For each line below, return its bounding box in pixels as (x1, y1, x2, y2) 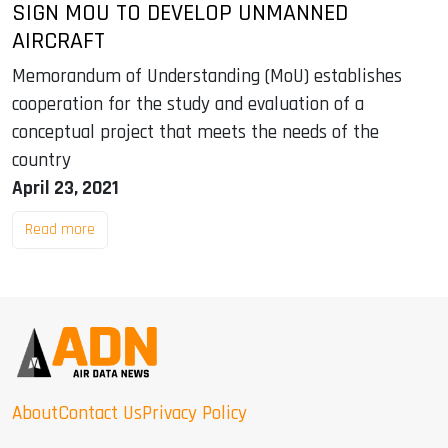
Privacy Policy (142, 401, 247, 427)
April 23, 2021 (12, 176, 119, 202)
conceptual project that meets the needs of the (12, 120, 379, 146)
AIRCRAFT (12, 26, 105, 57)
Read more (25, 219, 95, 241)
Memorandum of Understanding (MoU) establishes (12, 64, 402, 90)
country (12, 148, 71, 174)
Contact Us (58, 401, 142, 427)
